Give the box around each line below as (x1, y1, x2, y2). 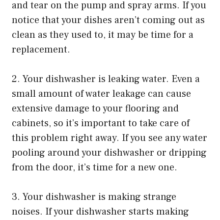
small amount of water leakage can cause (12, 87, 191, 101)
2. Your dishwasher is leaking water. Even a (12, 73, 200, 86)
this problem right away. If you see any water (12, 132, 207, 145)
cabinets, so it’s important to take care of (12, 117, 190, 130)
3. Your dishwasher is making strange (12, 191, 176, 204)
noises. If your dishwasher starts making (12, 205, 189, 219)
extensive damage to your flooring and (12, 102, 179, 115)
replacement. (12, 43, 70, 56)
